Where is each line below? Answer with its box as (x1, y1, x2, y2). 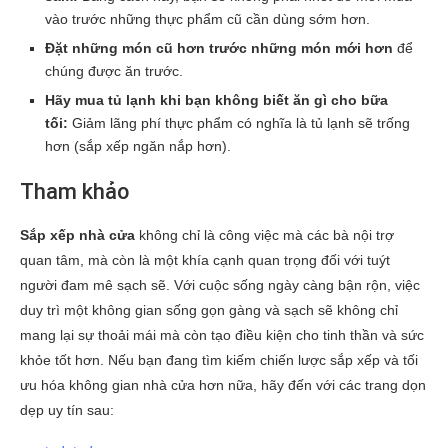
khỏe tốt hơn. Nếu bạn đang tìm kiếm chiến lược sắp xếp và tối (20, 351, 418, 368)
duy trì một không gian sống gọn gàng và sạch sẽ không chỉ (20, 301, 398, 318)
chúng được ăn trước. (45, 62, 183, 79)
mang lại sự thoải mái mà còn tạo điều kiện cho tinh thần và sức (20, 326, 424, 343)
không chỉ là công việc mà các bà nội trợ (135, 226, 394, 243)
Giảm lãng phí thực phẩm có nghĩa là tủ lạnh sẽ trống (68, 114, 410, 131)
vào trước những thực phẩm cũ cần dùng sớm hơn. (45, 10, 370, 27)
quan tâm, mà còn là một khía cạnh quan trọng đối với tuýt (20, 251, 390, 268)
